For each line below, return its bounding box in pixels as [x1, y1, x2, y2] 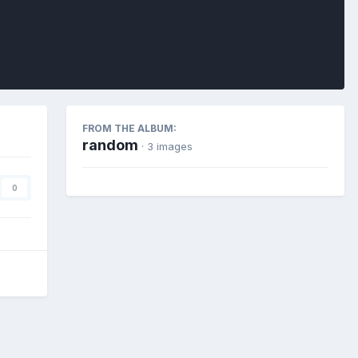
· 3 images [141, 139, 193, 153]
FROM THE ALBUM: [82, 121, 177, 134]
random [82, 136, 138, 153]
